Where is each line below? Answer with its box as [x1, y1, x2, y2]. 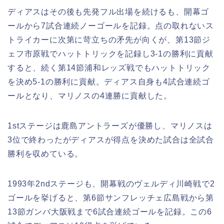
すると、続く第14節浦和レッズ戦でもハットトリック [7, 63, 210, 72]
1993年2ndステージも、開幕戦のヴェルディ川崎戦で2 [7, 179, 215, 188]
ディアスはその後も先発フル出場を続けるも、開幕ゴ [7, 7, 209, 16]
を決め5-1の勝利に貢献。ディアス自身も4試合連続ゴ [7, 77, 210, 86]
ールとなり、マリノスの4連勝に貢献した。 [7, 91, 172, 100]
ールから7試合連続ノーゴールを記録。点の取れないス [7, 21, 214, 30]
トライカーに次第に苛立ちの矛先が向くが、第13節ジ [7, 35, 210, 44]
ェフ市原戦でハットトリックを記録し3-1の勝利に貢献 [7, 49, 213, 58]
